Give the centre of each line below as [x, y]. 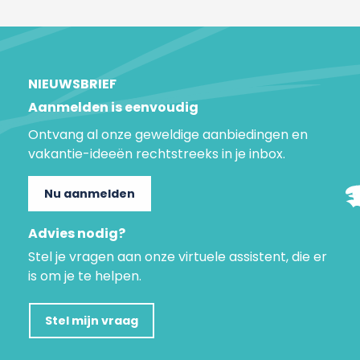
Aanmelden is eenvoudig [113, 107]
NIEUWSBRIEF [72, 84]
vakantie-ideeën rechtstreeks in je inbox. [157, 154]
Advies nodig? [77, 233]
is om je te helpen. [85, 276]
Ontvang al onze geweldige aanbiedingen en [168, 135]
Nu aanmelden [90, 194]
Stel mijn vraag [92, 321]
